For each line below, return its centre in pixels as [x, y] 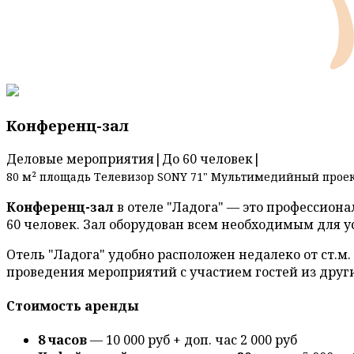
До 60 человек [207, 158]
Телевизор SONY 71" [151, 176]
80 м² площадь [49, 176]
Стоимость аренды [73, 306]
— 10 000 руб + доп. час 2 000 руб [192, 340]
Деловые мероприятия [80, 158]
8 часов [62, 340]
